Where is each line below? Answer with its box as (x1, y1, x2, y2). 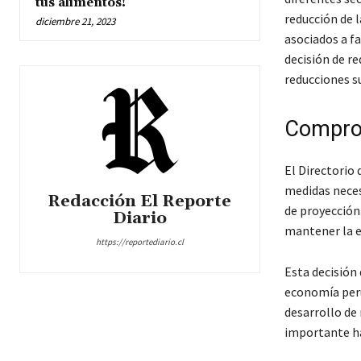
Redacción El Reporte (48, 190, 232, 212)
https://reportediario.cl (95, 235, 184, 247)
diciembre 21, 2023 (35, 14, 115, 28)
